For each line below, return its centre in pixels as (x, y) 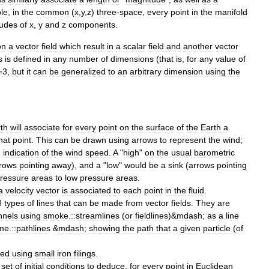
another (198, 46)
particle (217, 228)
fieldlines (152, 215)
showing (104, 228)
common (53, 12)
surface (160, 127)
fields (181, 203)
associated (91, 190)
